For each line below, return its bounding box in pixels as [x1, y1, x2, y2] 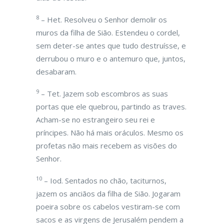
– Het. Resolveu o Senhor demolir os [39, 14, 167, 24]
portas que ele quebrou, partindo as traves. [36, 101, 186, 111]
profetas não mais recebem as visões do [36, 140, 177, 150]
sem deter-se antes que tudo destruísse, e [36, 40, 186, 50]
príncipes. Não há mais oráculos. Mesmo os [36, 127, 183, 137]
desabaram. [36, 66, 76, 76]
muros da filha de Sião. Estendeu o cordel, [36, 27, 180, 37]
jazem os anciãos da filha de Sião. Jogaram [36, 188, 180, 198]
